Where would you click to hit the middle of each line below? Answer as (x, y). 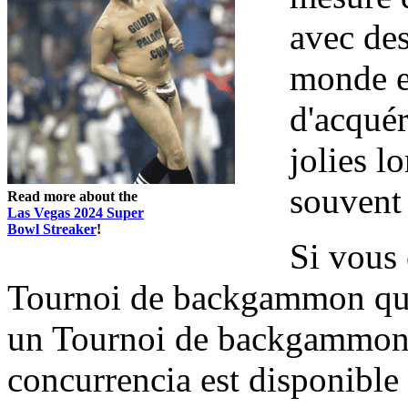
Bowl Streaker (52, 229)
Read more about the (72, 196)
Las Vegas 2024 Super (76, 212)
